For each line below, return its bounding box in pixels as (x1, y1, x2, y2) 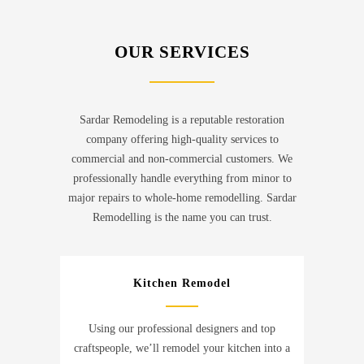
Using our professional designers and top (89, 323, 275, 336)
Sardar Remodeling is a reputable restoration (80, 114, 284, 127)
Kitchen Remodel (133, 277, 231, 290)
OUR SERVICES (114, 42, 250, 63)
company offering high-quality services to (85, 133, 279, 146)
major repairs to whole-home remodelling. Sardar (67, 192, 297, 205)
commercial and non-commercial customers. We (71, 153, 292, 166)
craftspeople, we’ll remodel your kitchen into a (74, 342, 290, 355)
